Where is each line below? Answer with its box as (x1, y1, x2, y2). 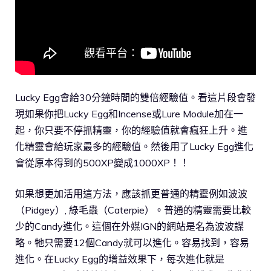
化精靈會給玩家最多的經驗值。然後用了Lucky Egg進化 (15, 140, 253, 153)
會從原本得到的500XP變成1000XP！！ (15, 157, 189, 169)
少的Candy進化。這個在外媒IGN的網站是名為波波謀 (15, 220, 244, 233)
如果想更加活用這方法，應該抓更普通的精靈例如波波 (15, 188, 247, 200)
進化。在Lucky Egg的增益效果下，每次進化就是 (15, 253, 224, 266)
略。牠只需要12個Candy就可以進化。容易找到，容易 (15, 237, 249, 249)
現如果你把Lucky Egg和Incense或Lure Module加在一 (15, 108, 243, 120)
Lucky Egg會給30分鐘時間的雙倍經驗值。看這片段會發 (15, 91, 256, 104)
